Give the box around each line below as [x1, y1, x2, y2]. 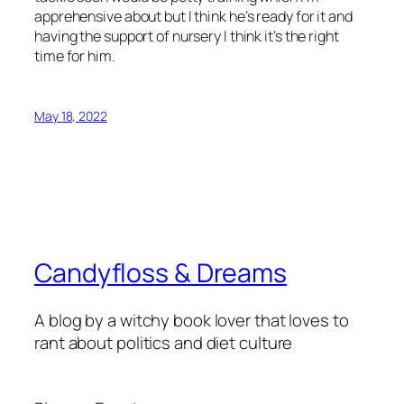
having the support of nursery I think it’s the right [34, 25, 339, 46]
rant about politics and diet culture [34, 330, 293, 354]
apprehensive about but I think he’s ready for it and [34, 5, 353, 26]
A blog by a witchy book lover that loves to [34, 308, 349, 332]
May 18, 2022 [34, 107, 107, 125]
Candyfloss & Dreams [34, 255, 288, 291]
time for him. [34, 45, 115, 66]
